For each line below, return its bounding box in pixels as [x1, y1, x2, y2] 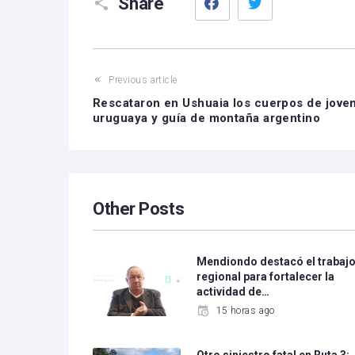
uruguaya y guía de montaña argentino [93, 111, 321, 125]
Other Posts [93, 199, 185, 219]
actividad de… [197, 285, 270, 298]
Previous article [109, 74, 177, 86]
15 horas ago [216, 305, 275, 316]
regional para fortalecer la [197, 270, 335, 283]
